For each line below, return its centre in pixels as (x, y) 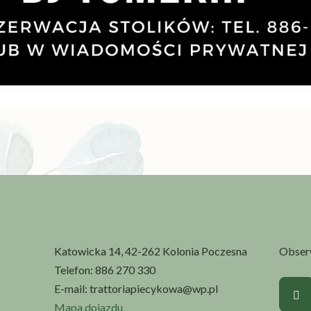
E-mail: (72, 288)
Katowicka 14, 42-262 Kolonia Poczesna (151, 251)
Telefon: (75, 269)
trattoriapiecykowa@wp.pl (154, 288)
